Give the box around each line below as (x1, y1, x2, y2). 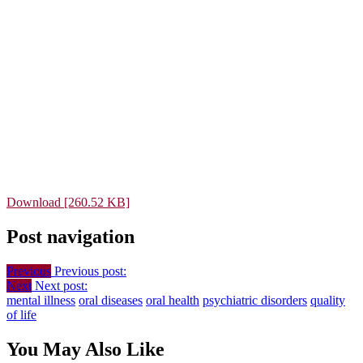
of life (6, 307, 36, 322)
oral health (146, 293, 199, 307)
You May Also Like (6, 338, 164, 360)
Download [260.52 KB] (6, 194, 130, 209)
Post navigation (6, 225, 135, 247)
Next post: (35, 278, 88, 293)
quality (310, 293, 345, 307)
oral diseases (79, 293, 143, 307)
